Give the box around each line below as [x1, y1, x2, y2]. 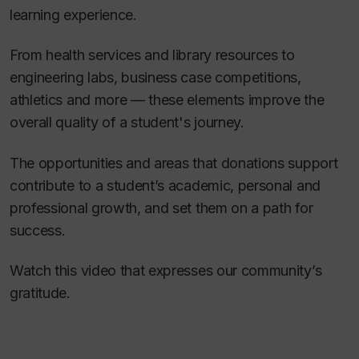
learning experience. [10, 6, 137, 23]
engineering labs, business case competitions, [10, 69, 301, 86]
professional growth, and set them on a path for [10, 199, 313, 216]
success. [10, 221, 66, 239]
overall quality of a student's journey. [10, 114, 248, 131]
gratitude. [10, 284, 71, 301]
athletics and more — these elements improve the [10, 91, 325, 108]
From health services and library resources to [10, 46, 295, 63]
